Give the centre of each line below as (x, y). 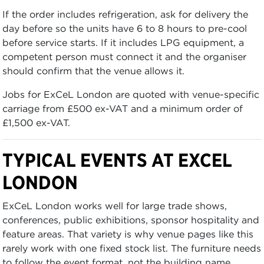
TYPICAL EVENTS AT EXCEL (117, 160)
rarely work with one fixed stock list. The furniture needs (132, 248)
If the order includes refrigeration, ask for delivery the (125, 14)
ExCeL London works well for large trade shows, (115, 205)
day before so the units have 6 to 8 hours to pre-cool (125, 28)
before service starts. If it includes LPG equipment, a (123, 42)
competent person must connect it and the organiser (124, 56)
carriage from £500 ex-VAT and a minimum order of (123, 108)
